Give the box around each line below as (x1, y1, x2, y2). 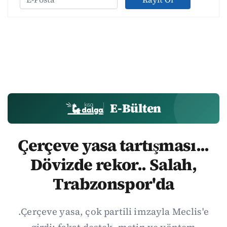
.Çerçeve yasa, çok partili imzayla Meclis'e (18, 205, 209, 218)
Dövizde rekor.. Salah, (30, 153, 197, 176)
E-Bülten (110, 99, 162, 117)
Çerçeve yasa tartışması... (18, 134, 209, 157)
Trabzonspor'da (53, 172, 174, 195)
